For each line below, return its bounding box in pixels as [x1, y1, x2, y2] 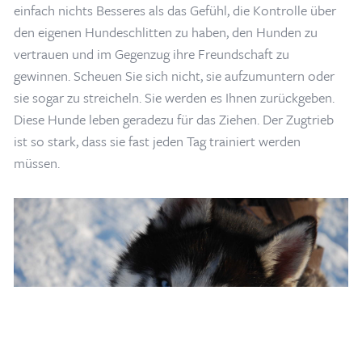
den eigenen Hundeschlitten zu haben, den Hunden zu [13, 22, 318, 43]
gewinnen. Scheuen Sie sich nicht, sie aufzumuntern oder [13, 65, 335, 86]
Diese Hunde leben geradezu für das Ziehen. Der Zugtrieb [13, 109, 334, 130]
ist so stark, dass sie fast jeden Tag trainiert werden [13, 131, 301, 152]
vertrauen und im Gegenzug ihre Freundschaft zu [13, 44, 289, 65]
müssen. [13, 153, 60, 174]
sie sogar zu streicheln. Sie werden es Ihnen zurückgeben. [13, 87, 335, 108]
